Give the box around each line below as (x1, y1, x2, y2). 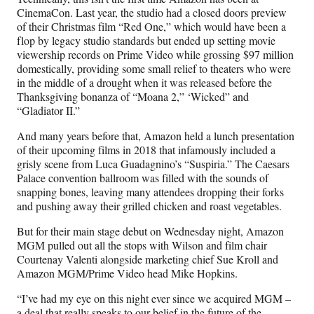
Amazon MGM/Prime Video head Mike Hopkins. (17, 266, 238, 281)
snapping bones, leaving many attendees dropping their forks (17, 184, 284, 200)
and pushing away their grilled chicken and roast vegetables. (17, 198, 282, 214)
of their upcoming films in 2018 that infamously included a (17, 142, 275, 158)
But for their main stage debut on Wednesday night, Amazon (17, 224, 284, 239)
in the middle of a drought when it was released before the (17, 75, 272, 90)
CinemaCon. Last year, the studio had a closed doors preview (17, 5, 287, 20)
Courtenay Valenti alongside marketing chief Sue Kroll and (17, 252, 278, 267)
